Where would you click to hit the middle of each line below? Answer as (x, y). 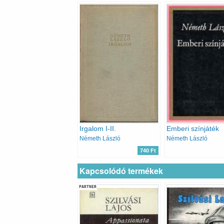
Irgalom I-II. (98, 129)
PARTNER (88, 187)
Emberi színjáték (192, 129)
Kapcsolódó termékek (121, 170)
